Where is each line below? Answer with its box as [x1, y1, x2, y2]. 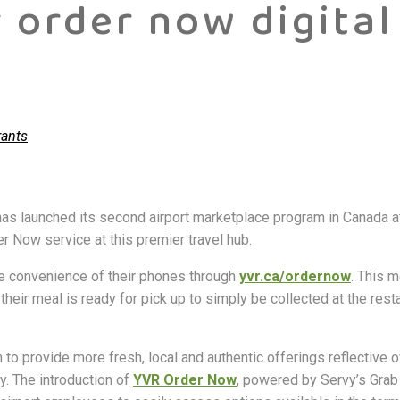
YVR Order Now [133, 371, 237, 388]
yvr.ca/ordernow [239, 267, 351, 285]
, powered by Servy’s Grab [237, 371, 398, 388]
